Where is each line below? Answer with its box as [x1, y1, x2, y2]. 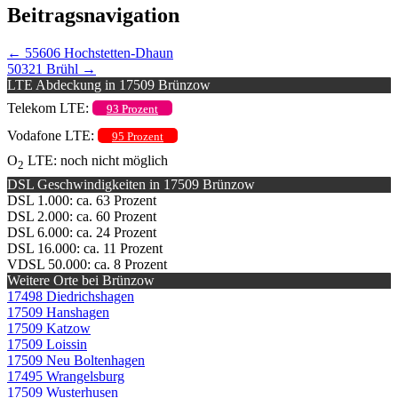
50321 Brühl [7, 60, 82, 76]
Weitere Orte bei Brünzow [7, 272, 155, 288]
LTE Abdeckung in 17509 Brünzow [7, 76, 211, 92]
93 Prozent [107, 101, 158, 115]
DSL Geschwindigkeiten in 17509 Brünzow [7, 176, 255, 192]
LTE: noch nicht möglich [24, 152, 168, 168]
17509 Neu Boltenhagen [7, 352, 145, 368]
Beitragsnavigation [7, 3, 179, 27]
